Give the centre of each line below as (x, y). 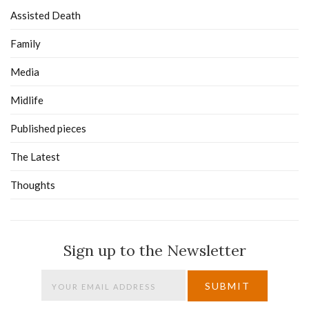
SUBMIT (228, 286)
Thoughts (33, 185)
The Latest (35, 157)
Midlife (27, 100)
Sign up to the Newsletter (154, 251)
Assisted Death (46, 16)
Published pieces (48, 129)
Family (26, 44)
